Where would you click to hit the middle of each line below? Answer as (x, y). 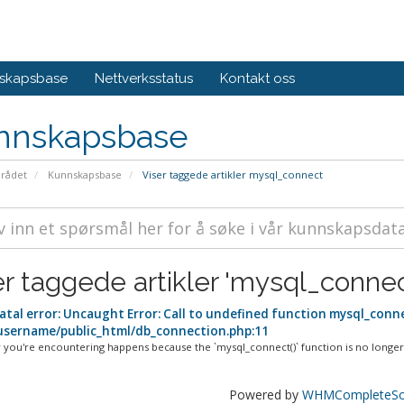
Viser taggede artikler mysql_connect (231, 174)
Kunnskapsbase (84, 174)
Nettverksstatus (144, 78)
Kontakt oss (257, 78)
